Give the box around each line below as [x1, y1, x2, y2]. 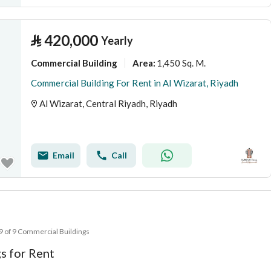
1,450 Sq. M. [157, 57, 206, 68]
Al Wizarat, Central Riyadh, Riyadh [39, 98, 177, 109]
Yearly [101, 34, 133, 47]
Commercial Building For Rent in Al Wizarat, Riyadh [31, 77, 238, 88]
